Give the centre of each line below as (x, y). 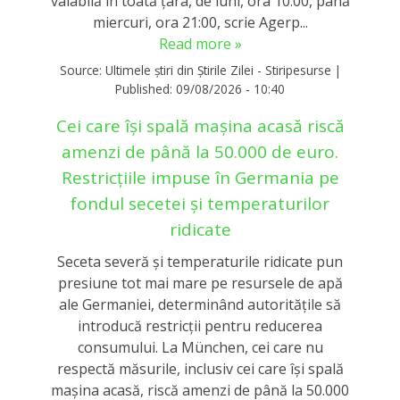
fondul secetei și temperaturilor (200, 203)
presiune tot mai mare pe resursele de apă (200, 283)
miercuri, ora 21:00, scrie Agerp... (200, 22)
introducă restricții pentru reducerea (200, 326)
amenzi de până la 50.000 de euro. (200, 151)
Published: (146, 88)
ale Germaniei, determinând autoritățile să (200, 305)
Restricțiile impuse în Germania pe (200, 177)
